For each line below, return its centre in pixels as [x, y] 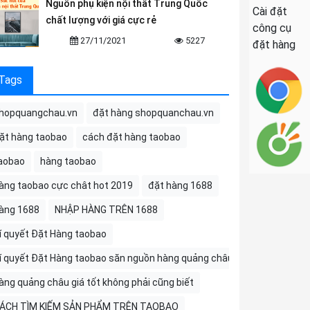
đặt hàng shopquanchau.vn [153, 113]
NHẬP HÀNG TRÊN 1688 [106, 210]
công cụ [272, 28]
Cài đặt [270, 11]
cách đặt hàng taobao [131, 137]
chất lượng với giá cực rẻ [101, 20]
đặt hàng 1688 [180, 185]
